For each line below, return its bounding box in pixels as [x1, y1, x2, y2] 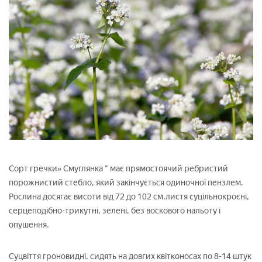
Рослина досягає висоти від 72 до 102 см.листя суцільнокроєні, [9, 192, 249, 202]
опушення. [9, 220, 49, 230]
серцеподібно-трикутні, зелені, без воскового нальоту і [9, 206, 220, 216]
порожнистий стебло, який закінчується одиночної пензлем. [9, 178, 243, 188]
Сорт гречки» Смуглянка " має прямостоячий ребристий [9, 164, 228, 174]
